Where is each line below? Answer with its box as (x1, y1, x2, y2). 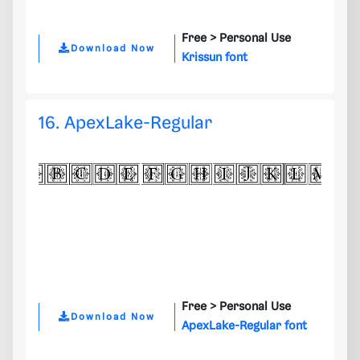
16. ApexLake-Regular (39, 114, 212, 133)
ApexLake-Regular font (182, 320, 307, 333)
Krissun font (182, 51, 247, 65)
